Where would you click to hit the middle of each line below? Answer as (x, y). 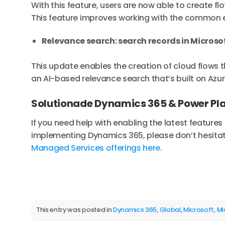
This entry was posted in (75, 209)
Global (170, 209)
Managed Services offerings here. (97, 148)
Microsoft (199, 209)
